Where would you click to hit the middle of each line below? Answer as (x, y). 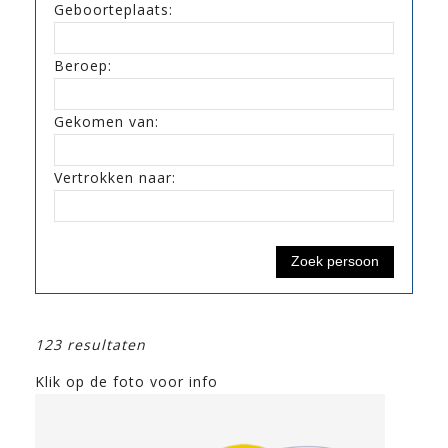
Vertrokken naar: (115, 177)
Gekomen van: (106, 121)
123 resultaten (90, 344)
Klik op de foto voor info (126, 381)
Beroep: (83, 65)
